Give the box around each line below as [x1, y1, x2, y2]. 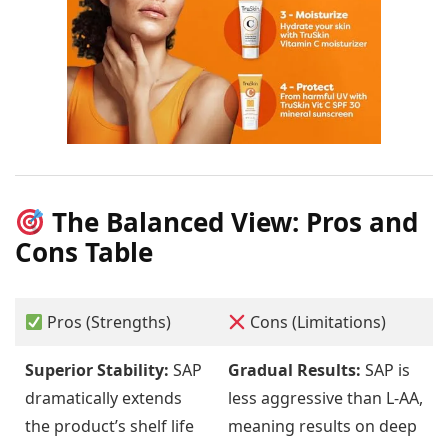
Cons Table [15, 234, 153, 271]
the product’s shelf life [25, 415, 194, 438]
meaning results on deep [228, 415, 417, 438]
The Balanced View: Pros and [44, 204, 418, 241]
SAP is [361, 359, 410, 382]
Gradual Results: [228, 359, 361, 382]
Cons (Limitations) [246, 311, 387, 334]
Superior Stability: [25, 359, 169, 382]
